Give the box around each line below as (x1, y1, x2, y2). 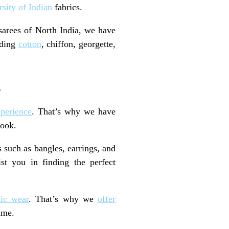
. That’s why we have (32, 106, 116, 117)
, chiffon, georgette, (41, 39, 116, 50)
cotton (18, 39, 41, 50)
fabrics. (52, 2, 82, 13)
